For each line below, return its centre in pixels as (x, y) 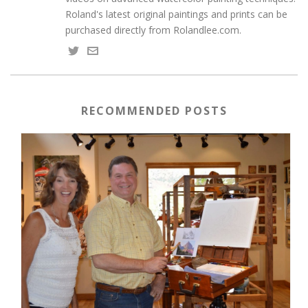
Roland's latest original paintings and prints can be (176, 14)
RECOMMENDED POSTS (154, 110)
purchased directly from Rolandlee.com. (153, 30)
